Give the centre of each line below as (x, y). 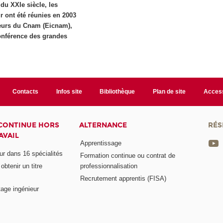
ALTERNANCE (103, 125)
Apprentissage (101, 143)
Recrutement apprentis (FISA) (123, 178)
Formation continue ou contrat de (128, 155)
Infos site (69, 92)
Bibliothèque (117, 92)
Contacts (25, 92)
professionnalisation (109, 166)
